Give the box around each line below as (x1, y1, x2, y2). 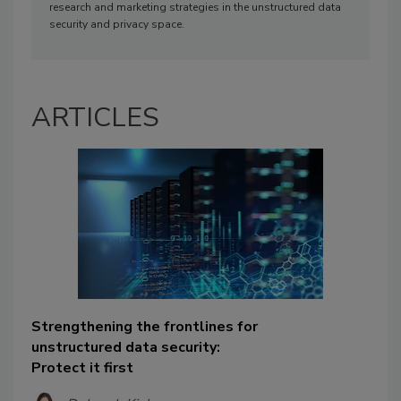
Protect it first (31, 357, 133, 378)
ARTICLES (31, 99, 159, 137)
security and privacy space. (49, 17, 184, 32)
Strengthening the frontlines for (31, 316, 258, 337)
